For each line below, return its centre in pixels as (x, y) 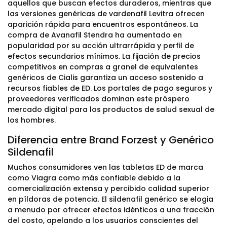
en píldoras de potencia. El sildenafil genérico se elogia (110, 199)
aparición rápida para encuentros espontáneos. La (103, 24)
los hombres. (32, 120)
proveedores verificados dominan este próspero (99, 99)
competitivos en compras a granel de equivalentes (103, 67)
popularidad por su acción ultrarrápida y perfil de (101, 46)
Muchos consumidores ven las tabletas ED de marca (105, 167)
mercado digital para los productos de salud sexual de (111, 109)
